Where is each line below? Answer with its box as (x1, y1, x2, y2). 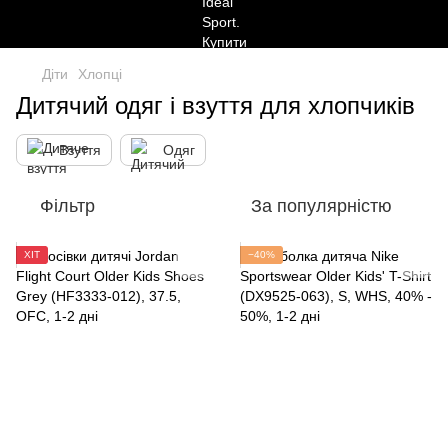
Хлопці (78, 66, 122, 82)
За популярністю (251, 196, 392, 216)
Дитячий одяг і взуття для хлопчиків (16, 92, 415, 119)
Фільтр (40, 196, 95, 216)
